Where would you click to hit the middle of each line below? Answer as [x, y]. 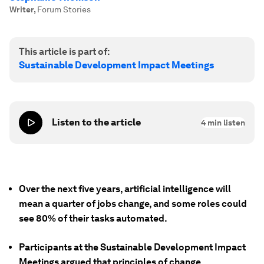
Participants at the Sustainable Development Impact [132, 247]
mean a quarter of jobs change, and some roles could [133, 204]
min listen [225, 123]
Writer [22, 9]
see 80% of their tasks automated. [93, 218]
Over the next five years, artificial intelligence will [125, 189]
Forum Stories [64, 9]
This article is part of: [64, 52]
